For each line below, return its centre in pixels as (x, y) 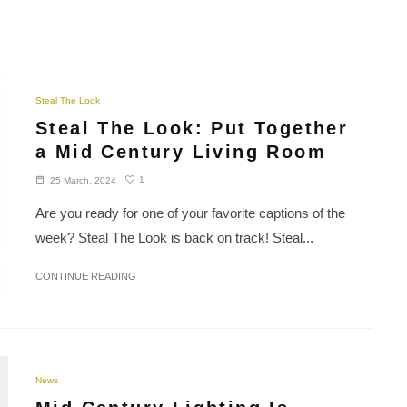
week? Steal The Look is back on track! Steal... (174, 237)
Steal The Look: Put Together (192, 128)
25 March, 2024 (83, 180)
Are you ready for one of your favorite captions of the (190, 213)
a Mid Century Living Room (181, 151)
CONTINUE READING (86, 276)
